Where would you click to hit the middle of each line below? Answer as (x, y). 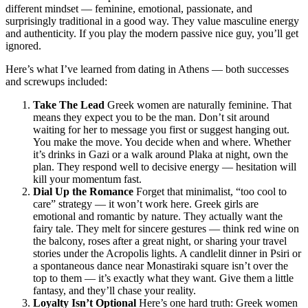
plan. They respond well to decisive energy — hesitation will (165, 166)
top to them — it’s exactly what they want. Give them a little (163, 278)
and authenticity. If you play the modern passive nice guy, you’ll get (152, 33)
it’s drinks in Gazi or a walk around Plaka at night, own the (161, 154)
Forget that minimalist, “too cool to (210, 191)
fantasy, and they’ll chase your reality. (114, 290)
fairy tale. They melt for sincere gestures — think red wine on (166, 228)
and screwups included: (56, 81)
